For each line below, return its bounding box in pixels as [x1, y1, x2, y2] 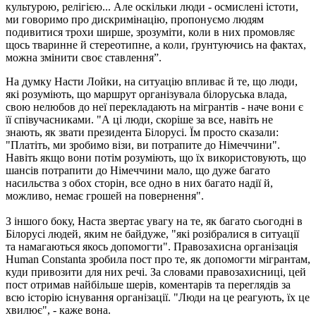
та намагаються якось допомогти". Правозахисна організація [6, 240, 298, 253]
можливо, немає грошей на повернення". [6, 189, 204, 202]
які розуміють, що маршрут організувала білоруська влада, [6, 87, 287, 100]
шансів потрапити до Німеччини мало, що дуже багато [6, 164, 270, 176]
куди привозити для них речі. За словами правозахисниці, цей [6, 265, 306, 278]
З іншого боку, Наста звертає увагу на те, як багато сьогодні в [6, 214, 303, 227]
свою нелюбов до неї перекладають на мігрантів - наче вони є [6, 100, 303, 113]
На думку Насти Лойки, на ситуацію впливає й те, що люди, [6, 75, 298, 87]
